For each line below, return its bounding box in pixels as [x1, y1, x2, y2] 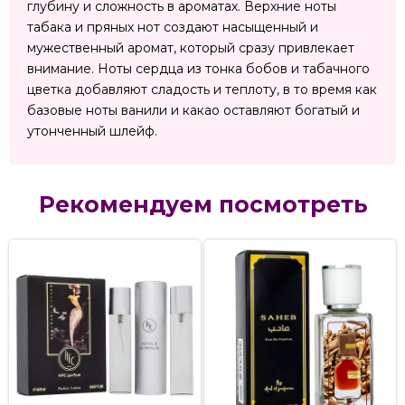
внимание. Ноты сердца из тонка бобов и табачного [27, 61, 370, 78]
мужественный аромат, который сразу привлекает [27, 40, 354, 57]
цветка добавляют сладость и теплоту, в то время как [27, 81, 377, 99]
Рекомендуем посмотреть [38, 191, 367, 219]
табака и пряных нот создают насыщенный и [27, 19, 318, 36]
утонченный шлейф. [27, 123, 157, 140]
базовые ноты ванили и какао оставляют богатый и [27, 102, 360, 119]
